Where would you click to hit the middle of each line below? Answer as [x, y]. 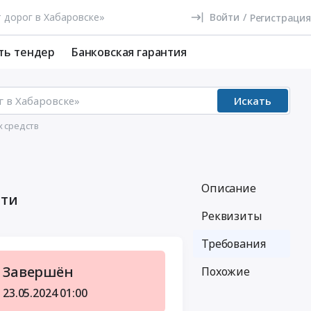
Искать [253, 101]
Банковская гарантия [128, 52]
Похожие [226, 271]
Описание [229, 188]
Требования [234, 244]
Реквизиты [232, 216]
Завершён [38, 272]
